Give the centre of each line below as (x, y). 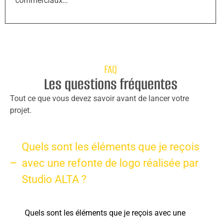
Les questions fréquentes (110, 84)
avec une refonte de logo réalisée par (110, 163)
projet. (21, 110)
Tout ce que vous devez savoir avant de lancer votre (99, 99)
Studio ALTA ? (54, 179)
